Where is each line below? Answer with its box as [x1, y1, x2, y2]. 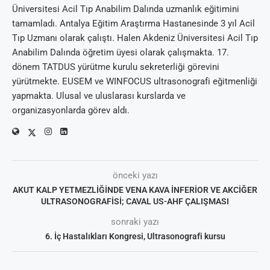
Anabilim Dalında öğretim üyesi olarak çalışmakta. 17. [12, 47, 229, 58]
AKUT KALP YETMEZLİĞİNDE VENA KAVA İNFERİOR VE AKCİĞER [13, 185, 257, 195]
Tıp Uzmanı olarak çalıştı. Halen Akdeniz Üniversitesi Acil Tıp [12, 33, 258, 44]
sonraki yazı [111, 216, 159, 228]
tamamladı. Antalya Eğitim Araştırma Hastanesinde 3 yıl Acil [12, 18, 255, 30]
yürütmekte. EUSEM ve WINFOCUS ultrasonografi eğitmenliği [12, 76, 257, 87]
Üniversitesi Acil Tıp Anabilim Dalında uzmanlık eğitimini [12, 4, 239, 15]
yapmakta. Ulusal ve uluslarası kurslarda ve [12, 90, 186, 102]
